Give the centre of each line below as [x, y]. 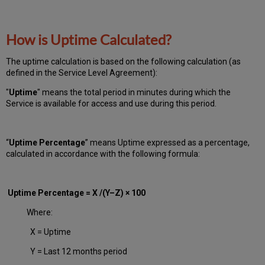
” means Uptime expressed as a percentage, [168, 143]
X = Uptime [49, 232]
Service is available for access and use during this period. [112, 104]
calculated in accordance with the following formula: [106, 154]
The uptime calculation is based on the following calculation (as [124, 62]
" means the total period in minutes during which [128, 92]
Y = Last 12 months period [77, 251]
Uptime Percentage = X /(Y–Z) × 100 [80, 193]
